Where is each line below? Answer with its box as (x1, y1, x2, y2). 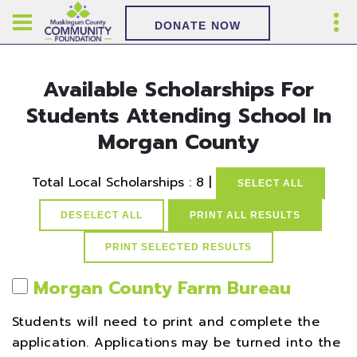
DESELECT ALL (61, 210, 143, 221)
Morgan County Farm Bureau (33, 275, 291, 301)
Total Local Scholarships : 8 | (31, 173, 216, 193)
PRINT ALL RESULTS (190, 210, 300, 221)
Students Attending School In (25, 100, 331, 131)
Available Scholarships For (43, 74, 314, 105)
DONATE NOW (154, 19, 241, 32)
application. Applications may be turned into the (12, 333, 341, 352)
